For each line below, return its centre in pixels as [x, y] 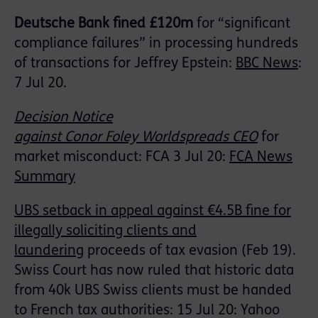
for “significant [243, 24]
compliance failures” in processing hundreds [156, 44]
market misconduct [76, 158]
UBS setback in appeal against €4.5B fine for [153, 212]
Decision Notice [64, 118]
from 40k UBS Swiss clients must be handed [153, 291]
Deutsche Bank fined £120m [105, 24]
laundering [49, 252]
